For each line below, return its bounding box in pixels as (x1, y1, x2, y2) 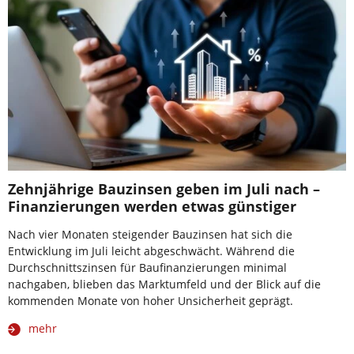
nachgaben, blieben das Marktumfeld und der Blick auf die (8, 276, 321, 292)
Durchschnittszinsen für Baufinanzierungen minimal (8, 259, 287, 275)
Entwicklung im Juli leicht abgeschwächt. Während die (8, 243, 295, 258)
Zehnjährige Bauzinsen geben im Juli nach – (8, 179, 320, 198)
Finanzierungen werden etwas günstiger (8, 196, 296, 216)
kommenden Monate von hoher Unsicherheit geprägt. (8, 292, 293, 308)
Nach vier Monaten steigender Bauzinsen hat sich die (8, 226, 292, 242)
